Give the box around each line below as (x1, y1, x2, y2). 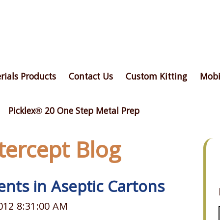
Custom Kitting (125, 70, 187, 85)
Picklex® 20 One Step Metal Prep (8, 105, 139, 119)
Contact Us (68, 70, 113, 85)
